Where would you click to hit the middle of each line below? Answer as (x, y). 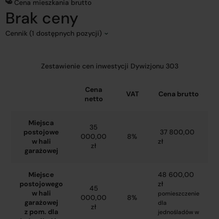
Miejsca (41, 123)
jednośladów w (178, 212)
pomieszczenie (178, 194)
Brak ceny (42, 18)
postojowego (41, 184)
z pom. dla (41, 212)
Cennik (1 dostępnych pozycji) (55, 33)
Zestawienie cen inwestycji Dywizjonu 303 (109, 66)
